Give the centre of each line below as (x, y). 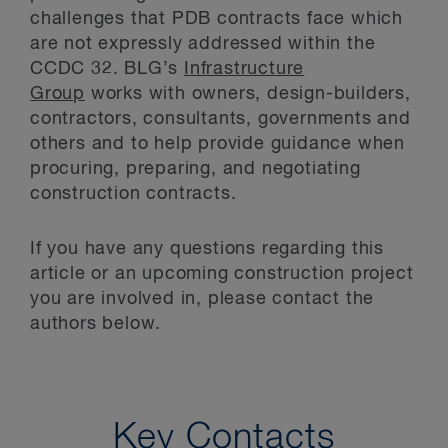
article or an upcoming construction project (222, 273)
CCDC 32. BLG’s (107, 68)
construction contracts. (133, 193)
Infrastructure (244, 68)
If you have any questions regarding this (207, 248)
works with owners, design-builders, (248, 93)
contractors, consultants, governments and (220, 118)
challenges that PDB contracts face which (216, 18)
